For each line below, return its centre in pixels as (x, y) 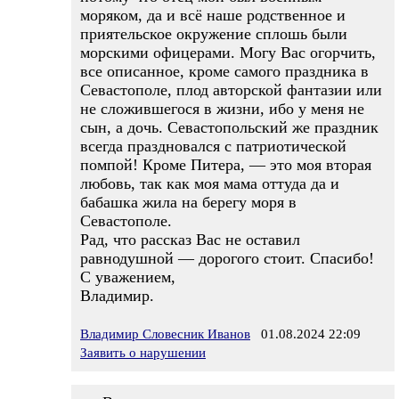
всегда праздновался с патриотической (213, 146)
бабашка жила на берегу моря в (188, 202)
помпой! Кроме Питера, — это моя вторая (226, 165)
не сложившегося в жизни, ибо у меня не (222, 109)
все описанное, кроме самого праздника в (224, 71)
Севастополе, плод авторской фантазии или (231, 90)
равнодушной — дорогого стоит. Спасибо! (227, 258)
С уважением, (128, 277)
